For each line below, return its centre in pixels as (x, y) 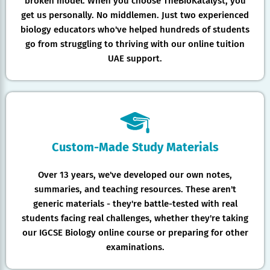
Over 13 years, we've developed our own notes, (135, 174)
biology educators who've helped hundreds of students (135, 29)
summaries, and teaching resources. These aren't (135, 189)
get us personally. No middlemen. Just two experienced (135, 15)
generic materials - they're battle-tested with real (135, 203)
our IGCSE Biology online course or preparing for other (135, 232)
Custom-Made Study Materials (135, 147)
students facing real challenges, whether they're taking (135, 218)
